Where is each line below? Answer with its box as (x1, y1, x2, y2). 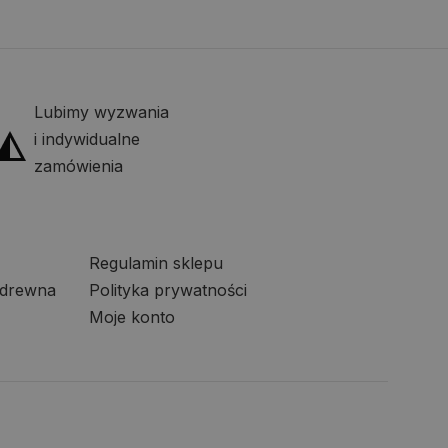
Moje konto (89, 306, 176, 327)
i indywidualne (34, 128, 141, 149)
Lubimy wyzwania (34, 101, 170, 122)
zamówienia (34, 155, 124, 176)
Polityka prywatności (89, 279, 248, 300)
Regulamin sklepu (89, 252, 224, 273)
